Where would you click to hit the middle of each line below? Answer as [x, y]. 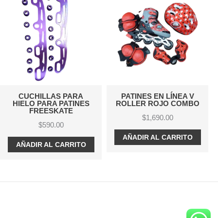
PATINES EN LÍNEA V [157, 96]
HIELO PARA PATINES [51, 104]
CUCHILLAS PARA [51, 96]
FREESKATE [51, 111]
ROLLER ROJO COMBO [157, 104]
